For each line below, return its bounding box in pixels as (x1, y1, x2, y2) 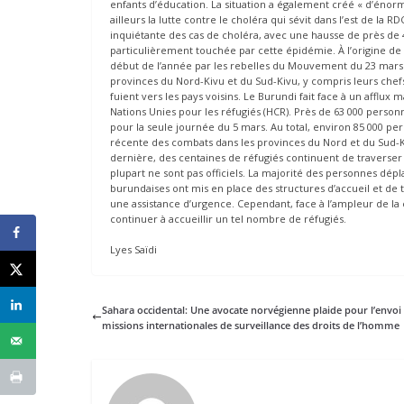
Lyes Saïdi (110, 242, 157, 256)
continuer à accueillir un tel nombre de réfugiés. (110, 212, 346, 226)
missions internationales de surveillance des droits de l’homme (102, 317, 399, 332)
